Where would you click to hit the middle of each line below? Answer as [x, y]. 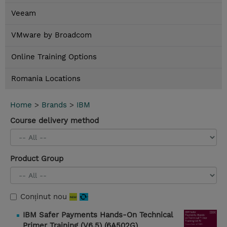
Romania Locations [46, 79]
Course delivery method [54, 121]
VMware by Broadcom [51, 35]
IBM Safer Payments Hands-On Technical [98, 215]
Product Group [37, 159]
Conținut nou [45, 197]
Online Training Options [54, 57]
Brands [54, 105]
